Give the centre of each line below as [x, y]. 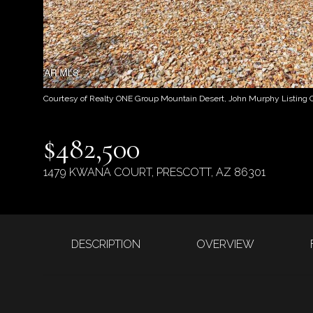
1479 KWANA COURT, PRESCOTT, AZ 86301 [154, 172]
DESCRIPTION [106, 244]
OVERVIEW [225, 244]
